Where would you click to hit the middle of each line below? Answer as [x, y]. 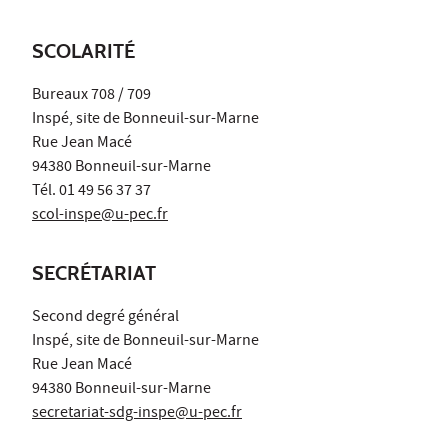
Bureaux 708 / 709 [91, 95]
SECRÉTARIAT [94, 272]
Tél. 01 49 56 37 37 [91, 191]
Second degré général [105, 317]
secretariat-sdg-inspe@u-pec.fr [137, 413]
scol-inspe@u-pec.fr [100, 215]
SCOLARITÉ [83, 50]
